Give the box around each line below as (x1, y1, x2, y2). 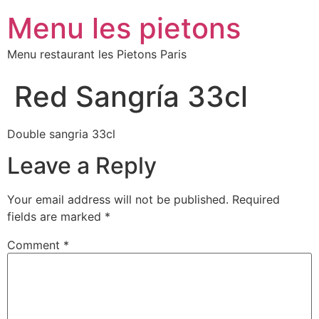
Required (232, 192, 280, 207)
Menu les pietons (7, 11, 241, 46)
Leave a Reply (7, 152, 157, 180)
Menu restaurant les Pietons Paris (7, 47, 187, 61)
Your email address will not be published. (7, 192, 229, 207)
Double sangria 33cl (7, 127, 115, 141)
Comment (7, 238, 63, 253)
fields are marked (7, 209, 105, 224)
